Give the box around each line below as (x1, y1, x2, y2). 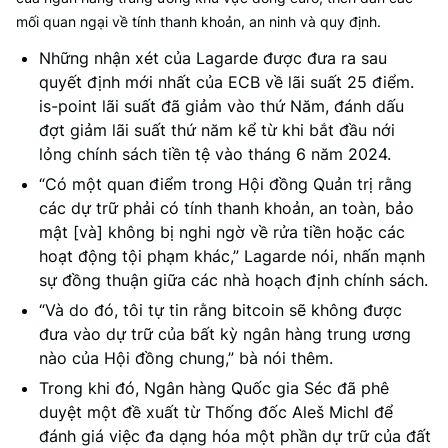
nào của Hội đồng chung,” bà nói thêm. (39, 348, 333, 368)
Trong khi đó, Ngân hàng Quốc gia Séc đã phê (39, 378, 389, 398)
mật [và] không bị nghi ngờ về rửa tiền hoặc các (39, 222, 405, 242)
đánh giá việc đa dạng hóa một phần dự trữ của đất (39, 426, 431, 446)
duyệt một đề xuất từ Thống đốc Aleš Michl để (39, 402, 393, 422)
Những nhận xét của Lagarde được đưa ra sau (39, 48, 387, 68)
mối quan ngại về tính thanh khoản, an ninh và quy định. (16, 13, 381, 30)
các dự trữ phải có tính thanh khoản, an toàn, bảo (39, 198, 414, 218)
